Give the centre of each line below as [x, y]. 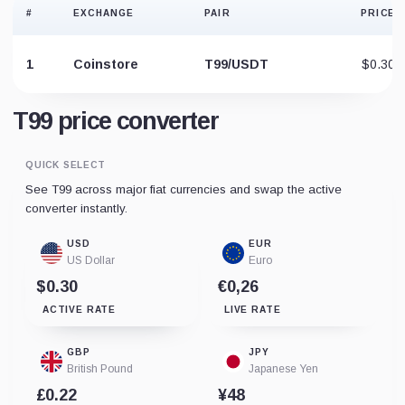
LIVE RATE [253, 309]
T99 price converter [116, 121]
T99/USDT [236, 64]
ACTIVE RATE [79, 309]
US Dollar [91, 260]
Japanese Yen [283, 368]
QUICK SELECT [66, 165]
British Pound [100, 368]
